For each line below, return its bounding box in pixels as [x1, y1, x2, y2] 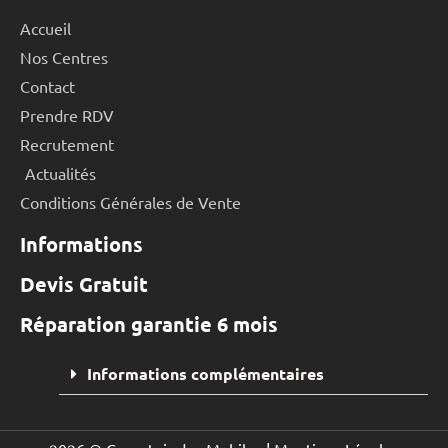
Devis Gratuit [20, 270, 148, 297]
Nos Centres [20, 46, 108, 67]
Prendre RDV [20, 104, 114, 125]
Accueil [20, 17, 71, 38]
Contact [20, 75, 75, 96]
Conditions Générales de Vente [20, 191, 241, 212]
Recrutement [20, 133, 114, 154]
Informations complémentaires [87, 362, 324, 384]
